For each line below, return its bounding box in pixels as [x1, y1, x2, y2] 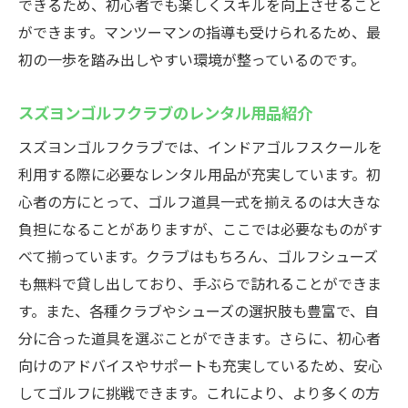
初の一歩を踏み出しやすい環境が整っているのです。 [18, 48, 365, 70]
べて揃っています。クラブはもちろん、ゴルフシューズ [18, 245, 378, 267]
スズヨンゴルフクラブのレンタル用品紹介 [18, 100, 312, 124]
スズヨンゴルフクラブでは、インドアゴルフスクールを [18, 136, 382, 158]
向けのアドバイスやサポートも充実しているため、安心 [18, 354, 382, 376]
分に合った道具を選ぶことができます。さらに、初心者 [18, 327, 381, 349]
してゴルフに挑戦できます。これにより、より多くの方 [18, 382, 380, 403]
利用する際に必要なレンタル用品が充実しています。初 [18, 163, 381, 185]
